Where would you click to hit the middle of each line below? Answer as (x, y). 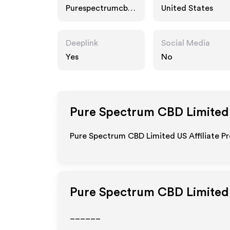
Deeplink (82, 43)
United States (187, 8)
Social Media (186, 43)
